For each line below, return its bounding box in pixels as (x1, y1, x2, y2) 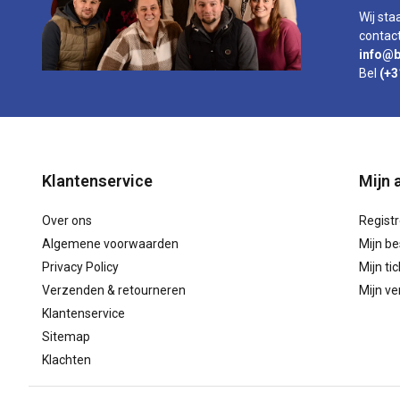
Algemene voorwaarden (42, 237, 179, 251)
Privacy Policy (42, 260, 119, 274)
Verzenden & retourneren (42, 283, 186, 297)
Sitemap (42, 329, 90, 344)
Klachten (42, 353, 91, 367)
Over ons (42, 213, 92, 228)
